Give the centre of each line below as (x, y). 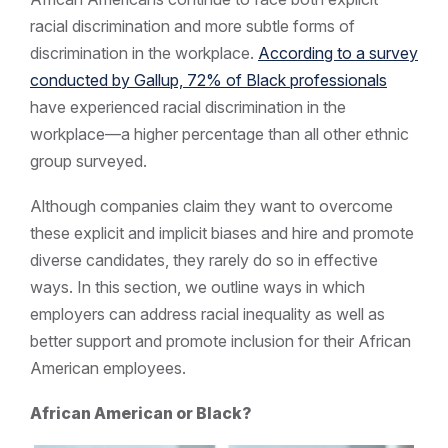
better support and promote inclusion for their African (220, 341)
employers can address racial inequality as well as (207, 314)
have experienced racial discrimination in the (188, 107)
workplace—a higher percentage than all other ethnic (219, 134)
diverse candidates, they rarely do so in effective (204, 260)
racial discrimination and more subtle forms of (192, 26)
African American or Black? (141, 412)
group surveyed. (88, 161)
